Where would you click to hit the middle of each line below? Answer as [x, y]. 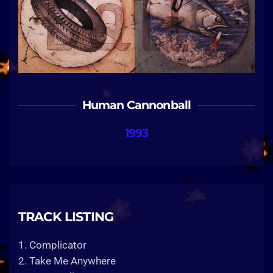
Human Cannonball [136, 105]
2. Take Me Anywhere [67, 261]
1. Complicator [52, 245]
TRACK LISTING [66, 216]
